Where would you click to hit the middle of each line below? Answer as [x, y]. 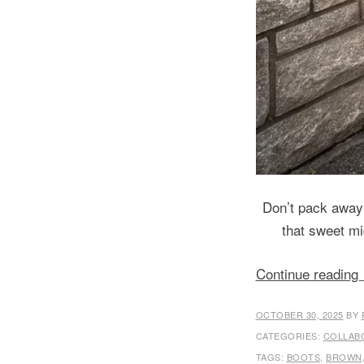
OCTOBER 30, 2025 [299, 314]
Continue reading [309, 273]
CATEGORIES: [289, 336]
